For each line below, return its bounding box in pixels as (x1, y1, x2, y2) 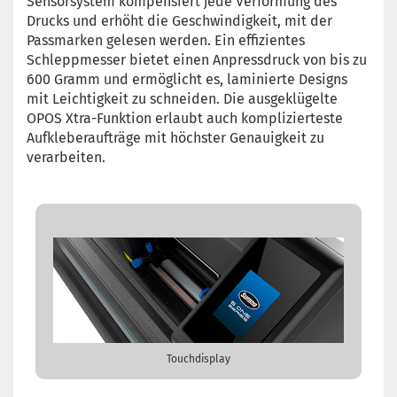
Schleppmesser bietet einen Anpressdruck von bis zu (27, 51, 367, 68)
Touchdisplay (167, 352, 230, 365)
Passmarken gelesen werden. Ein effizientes (27, 32, 305, 49)
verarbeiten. (27, 149, 105, 166)
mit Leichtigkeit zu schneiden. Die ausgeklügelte (27, 90, 338, 107)
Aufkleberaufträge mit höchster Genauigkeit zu (27, 129, 324, 146)
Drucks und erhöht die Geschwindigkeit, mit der (27, 12, 332, 29)
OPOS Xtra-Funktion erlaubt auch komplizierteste (27, 110, 343, 127)
